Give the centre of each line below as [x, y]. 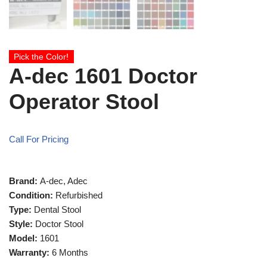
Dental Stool [58, 209]
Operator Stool [84, 102]
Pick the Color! [41, 57]
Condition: [32, 195]
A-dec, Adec [64, 181]
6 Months [70, 252]
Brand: [24, 181]
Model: [24, 238]
